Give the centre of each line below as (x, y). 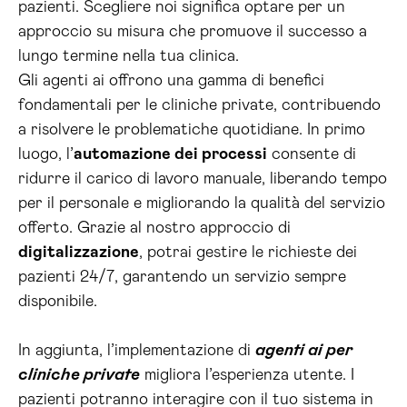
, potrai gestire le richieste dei (248, 253)
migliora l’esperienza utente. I (247, 375)
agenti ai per (304, 351)
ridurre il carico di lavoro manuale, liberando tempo (203, 179)
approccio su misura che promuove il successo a (193, 32)
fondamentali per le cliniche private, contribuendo (199, 105)
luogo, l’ (46, 154)
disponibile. (58, 302)
